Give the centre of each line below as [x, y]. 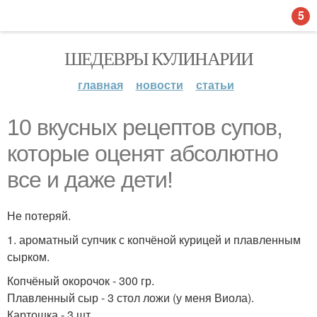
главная [100, 85]
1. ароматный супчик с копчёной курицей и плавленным [154, 240]
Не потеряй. [39, 215]
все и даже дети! [90, 180]
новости [159, 85]
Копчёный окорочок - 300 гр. [81, 281]
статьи [215, 85]
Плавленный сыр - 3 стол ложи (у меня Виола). [131, 298]
